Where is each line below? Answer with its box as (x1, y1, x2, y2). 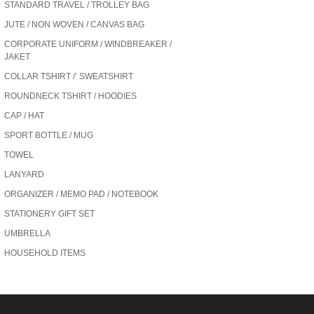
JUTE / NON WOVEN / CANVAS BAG (4, 20, 144, 29)
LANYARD (4, 170, 44, 179)
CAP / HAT (4, 111, 44, 121)
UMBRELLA (4, 228, 50, 238)
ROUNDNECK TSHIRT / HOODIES (4, 91, 137, 101)
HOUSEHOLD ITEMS (4, 248, 86, 258)
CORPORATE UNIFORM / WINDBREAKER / (4, 39, 172, 49)
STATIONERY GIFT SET (4, 209, 95, 219)
